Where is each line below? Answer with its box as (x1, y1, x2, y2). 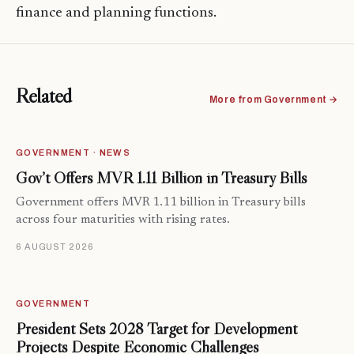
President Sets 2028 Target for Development (16, 318, 297, 340)
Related (16, 83, 73, 109)
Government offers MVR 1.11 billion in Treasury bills (16, 197, 306, 209)
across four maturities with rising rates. (16, 214, 230, 227)
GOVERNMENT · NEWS (16, 148, 131, 158)
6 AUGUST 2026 (16, 242, 94, 252)
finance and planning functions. (16, 6, 217, 21)
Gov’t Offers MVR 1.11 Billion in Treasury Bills (16, 168, 307, 189)
